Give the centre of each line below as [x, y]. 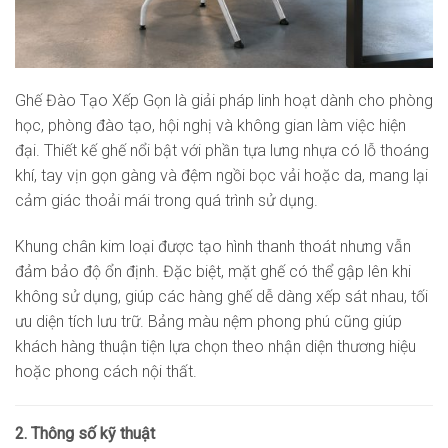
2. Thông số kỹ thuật [85, 434]
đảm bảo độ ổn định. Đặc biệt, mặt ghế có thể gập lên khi [213, 272]
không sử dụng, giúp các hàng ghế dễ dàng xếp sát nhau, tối [221, 297]
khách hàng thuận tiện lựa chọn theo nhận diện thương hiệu [215, 347]
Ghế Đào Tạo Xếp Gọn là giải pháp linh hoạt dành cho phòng [224, 101]
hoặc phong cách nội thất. [106, 372]
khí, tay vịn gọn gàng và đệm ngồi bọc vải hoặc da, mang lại [221, 176]
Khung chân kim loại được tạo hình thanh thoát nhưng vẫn [213, 247]
